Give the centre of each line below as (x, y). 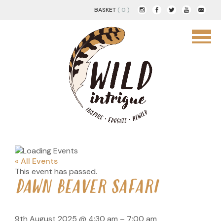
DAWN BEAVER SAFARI (86, 188)
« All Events (36, 161)
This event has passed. (56, 172)
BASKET (105, 10)
